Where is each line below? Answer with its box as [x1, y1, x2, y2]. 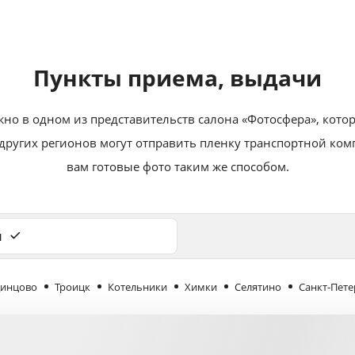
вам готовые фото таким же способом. [66, 158, 289, 174]
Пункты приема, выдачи [33, 62, 322, 93]
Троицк [55, 279, 90, 294]
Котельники [108, 279, 167, 294]
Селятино [235, 279, 281, 294]
